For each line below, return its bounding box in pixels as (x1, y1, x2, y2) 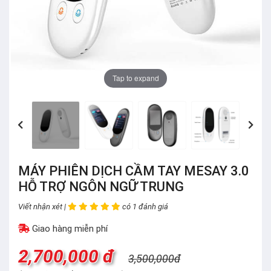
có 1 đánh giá (120, 202, 168, 211)
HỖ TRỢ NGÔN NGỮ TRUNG (18, 179, 184, 194)
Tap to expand (112, 73, 159, 83)
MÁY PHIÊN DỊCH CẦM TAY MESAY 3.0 (18, 163, 249, 178)
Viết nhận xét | (18, 202, 68, 211)
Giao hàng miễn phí (30, 223, 108, 234)
